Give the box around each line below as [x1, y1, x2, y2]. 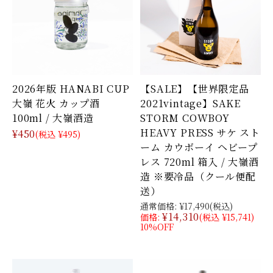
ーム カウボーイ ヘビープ [140, 139, 258, 154]
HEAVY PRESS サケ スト [140, 124, 260, 140]
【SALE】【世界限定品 [140, 80, 249, 96]
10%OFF [140, 220, 174, 233]
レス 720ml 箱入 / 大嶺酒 [140, 154, 259, 169]
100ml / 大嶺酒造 [12, 110, 94, 125]
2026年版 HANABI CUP [12, 80, 130, 96]
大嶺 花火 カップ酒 [12, 95, 101, 110]
